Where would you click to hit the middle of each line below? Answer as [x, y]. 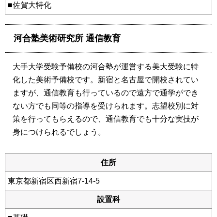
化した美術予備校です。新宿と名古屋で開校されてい [106, 80]
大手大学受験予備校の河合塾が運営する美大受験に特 [106, 67]
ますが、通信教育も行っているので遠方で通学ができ [106, 93]
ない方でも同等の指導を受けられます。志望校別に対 [106, 106]
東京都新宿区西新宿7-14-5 [54, 181]
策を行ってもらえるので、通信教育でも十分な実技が [106, 119]
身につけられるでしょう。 [59, 132]
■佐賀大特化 [30, 5]
